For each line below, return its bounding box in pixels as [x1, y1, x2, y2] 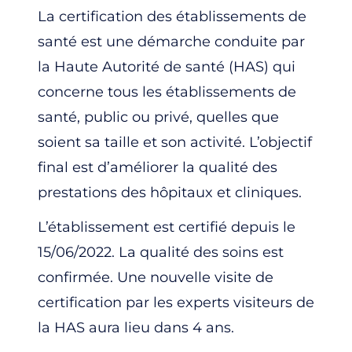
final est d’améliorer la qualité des [38, 158, 277, 176]
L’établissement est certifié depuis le [38, 218, 295, 236]
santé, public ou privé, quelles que [38, 108, 279, 126]
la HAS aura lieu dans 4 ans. [38, 318, 234, 336]
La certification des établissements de [38, 7, 306, 25]
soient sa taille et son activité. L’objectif [38, 133, 312, 151]
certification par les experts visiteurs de [38, 293, 314, 311]
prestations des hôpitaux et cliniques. [38, 183, 302, 201]
